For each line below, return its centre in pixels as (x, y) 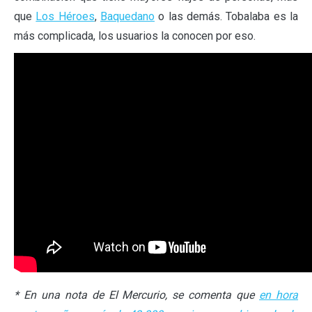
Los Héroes (65, 16)
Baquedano (128, 16)
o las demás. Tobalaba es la (227, 16)
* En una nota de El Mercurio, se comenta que (137, 295)
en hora (279, 295)
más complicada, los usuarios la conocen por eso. (135, 36)
